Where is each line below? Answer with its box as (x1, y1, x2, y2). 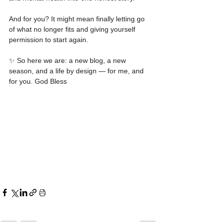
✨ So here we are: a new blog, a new (9, 56, 128, 64)
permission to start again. (9, 35, 88, 44)
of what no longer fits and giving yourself (9, 25, 137, 33)
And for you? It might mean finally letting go (9, 14, 147, 23)
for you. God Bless (9, 77, 67, 85)
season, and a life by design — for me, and (9, 66, 146, 75)
